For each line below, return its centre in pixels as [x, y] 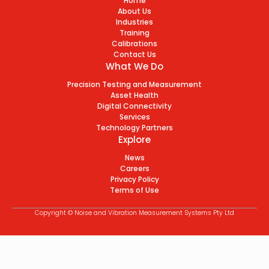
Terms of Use [134, 190]
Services [134, 116]
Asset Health [134, 95]
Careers [134, 168]
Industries [134, 22]
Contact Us [134, 54]
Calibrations [134, 43]
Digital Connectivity [134, 106]
